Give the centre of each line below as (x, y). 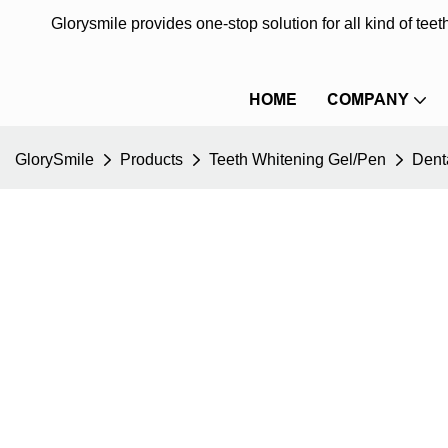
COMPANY (368, 99)
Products (151, 159)
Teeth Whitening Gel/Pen (297, 159)
